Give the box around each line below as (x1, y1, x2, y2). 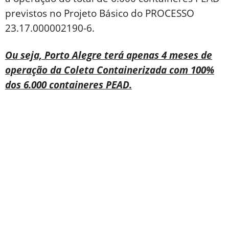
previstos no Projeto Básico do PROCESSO (5, 6, 194, 20)
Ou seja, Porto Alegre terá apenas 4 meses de (5, 48, 212, 62)
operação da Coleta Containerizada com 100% (5, 63, 214, 77)
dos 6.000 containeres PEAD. (5, 78, 132, 91)
